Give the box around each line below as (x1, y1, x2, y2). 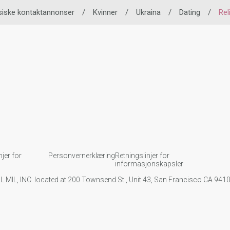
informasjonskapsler (114, 159, 183, 168)
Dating (179, 8, 200, 17)
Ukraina (136, 8, 161, 17)
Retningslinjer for (114, 151, 169, 160)
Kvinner (93, 8, 118, 17)
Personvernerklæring (48, 151, 115, 160)
